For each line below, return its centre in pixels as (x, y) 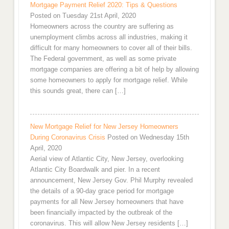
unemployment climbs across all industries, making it (109, 37)
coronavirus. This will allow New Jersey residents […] (109, 223)
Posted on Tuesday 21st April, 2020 (83, 15)
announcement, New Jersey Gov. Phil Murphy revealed (111, 180)
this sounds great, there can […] (78, 90)
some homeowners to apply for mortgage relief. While (109, 80)
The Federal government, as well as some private (103, 58)
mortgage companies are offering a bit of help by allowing (114, 69)
